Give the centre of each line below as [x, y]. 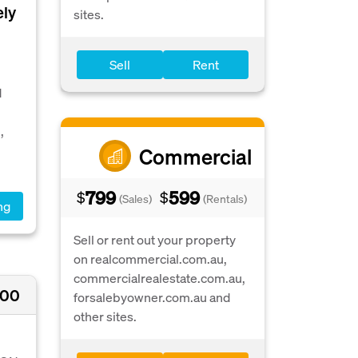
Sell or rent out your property [155, 239]
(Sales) [135, 198]
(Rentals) [225, 198]
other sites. [105, 316]
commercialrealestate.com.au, [159, 278]
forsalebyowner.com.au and [152, 297]
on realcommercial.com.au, [150, 259]
